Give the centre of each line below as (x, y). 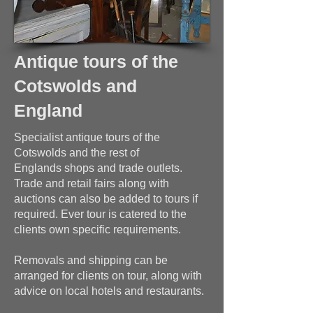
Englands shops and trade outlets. (98, 168)
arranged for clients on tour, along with (108, 276)
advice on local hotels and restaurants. (109, 291)
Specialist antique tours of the (87, 137)
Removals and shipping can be (91, 260)
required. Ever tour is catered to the (100, 214)
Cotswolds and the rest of (77, 153)
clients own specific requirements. (97, 230)
